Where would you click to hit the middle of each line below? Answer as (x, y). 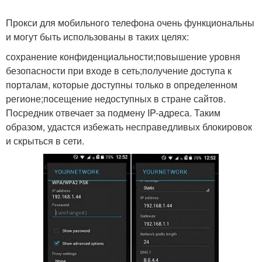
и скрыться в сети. (45, 141)
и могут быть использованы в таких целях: (97, 37)
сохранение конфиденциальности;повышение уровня (123, 56)
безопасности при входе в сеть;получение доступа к (119, 70)
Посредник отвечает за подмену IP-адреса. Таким (113, 113)
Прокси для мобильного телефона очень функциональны (130, 23)
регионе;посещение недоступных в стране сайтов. (116, 99)
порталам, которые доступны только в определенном (122, 85)
